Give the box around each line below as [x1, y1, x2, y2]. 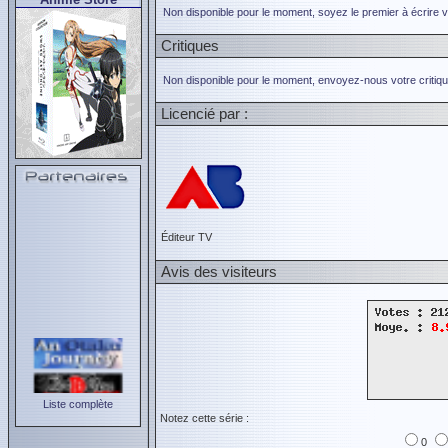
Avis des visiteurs [161, 263, 277, 280]
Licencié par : [161, 105, 248, 122]
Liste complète [43, 398, 113, 410]
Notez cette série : [160, 412, 249, 424]
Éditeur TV [161, 231, 212, 243]
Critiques [161, 37, 219, 54]
